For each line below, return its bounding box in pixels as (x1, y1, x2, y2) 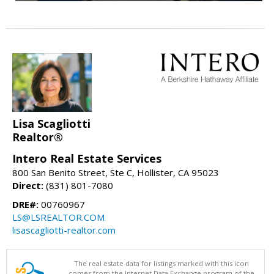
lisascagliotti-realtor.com (12, 224, 116, 237)
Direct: (12, 179, 43, 192)
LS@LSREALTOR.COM (12, 211, 105, 224)
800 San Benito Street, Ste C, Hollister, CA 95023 (12, 166, 219, 179)
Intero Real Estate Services (12, 151, 161, 166)
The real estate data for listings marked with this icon (74, 259, 249, 268)
